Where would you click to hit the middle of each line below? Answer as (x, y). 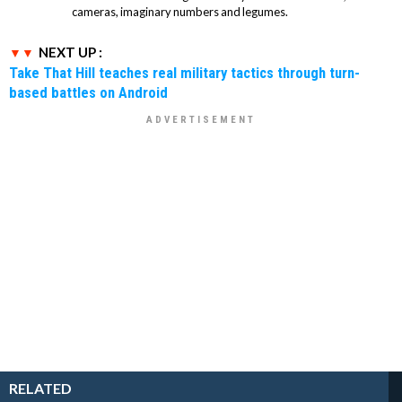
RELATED (40, 388)
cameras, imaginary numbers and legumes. (180, 11)
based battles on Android (88, 92)
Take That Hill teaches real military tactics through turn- (184, 72)
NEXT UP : (70, 52)
